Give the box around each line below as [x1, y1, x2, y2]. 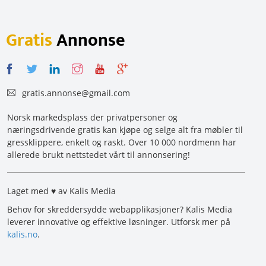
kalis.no [7, 228, 37, 240]
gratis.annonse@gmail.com [22, 87, 130, 99]
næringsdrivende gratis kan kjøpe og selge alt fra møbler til [7, 123, 243, 135]
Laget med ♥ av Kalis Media [7, 185, 116, 197]
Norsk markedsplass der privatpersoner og [7, 111, 178, 123]
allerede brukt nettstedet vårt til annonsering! [7, 148, 190, 160]
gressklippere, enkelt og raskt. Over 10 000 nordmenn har [7, 136, 236, 148]
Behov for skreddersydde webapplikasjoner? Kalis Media [7, 203, 232, 215]
